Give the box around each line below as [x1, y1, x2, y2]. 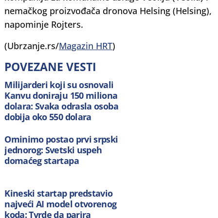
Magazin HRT [59, 39, 113, 52]
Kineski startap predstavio [4, 187, 113, 199]
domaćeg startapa [4, 154, 79, 166]
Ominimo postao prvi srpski [4, 133, 118, 145]
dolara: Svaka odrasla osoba [4, 100, 118, 112]
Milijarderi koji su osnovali [4, 79, 114, 91]
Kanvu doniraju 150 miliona [4, 90, 118, 102]
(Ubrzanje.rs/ [4, 39, 59, 52]
